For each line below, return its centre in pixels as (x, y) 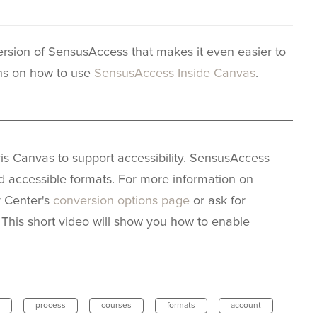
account (246, 306)
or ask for (218, 201)
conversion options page (121, 201)
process (51, 306)
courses (116, 306)
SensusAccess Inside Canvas (175, 74)
